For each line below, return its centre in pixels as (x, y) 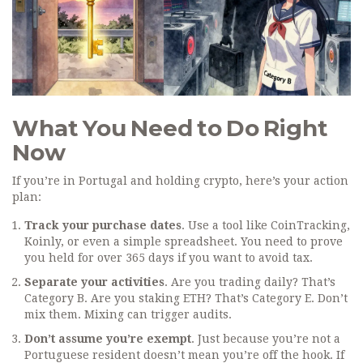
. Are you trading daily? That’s (250, 282)
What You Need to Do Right (170, 128)
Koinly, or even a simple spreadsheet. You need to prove (184, 242)
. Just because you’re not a (266, 339)
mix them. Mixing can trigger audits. (128, 315)
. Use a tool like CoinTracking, (266, 226)
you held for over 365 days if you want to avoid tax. (169, 258)
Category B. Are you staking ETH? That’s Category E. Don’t (186, 299)
